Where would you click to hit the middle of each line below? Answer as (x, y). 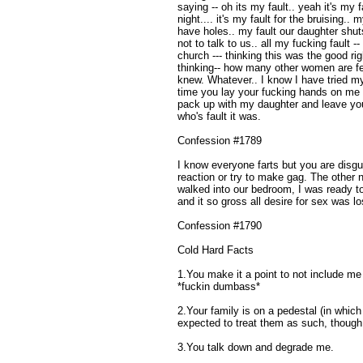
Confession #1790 (220, 225)
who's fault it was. (219, 116)
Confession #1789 (220, 140)
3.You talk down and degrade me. (256, 347)
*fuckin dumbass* (219, 286)
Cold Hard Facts (216, 250)
